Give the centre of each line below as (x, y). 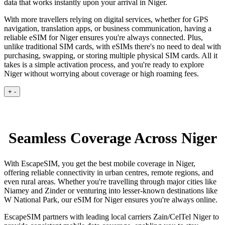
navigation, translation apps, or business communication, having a (108, 28)
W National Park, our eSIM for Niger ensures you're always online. (111, 199)
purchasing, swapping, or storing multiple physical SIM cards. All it (111, 55)
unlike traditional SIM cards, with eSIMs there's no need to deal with (113, 46)
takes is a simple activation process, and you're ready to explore (104, 64)
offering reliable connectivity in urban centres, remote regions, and (109, 172)
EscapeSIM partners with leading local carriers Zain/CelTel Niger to (111, 216)
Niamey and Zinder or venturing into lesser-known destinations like (111, 190)
